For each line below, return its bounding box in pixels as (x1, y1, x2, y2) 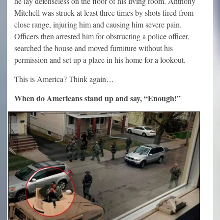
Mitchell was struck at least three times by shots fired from (14, 7, 193, 18)
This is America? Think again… (14, 73, 114, 84)
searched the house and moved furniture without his (14, 42, 173, 53)
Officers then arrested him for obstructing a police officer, (14, 30, 190, 41)
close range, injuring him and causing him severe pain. (14, 19, 182, 29)
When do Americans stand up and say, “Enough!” (14, 92, 181, 104)
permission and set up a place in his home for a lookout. (14, 54, 186, 65)
